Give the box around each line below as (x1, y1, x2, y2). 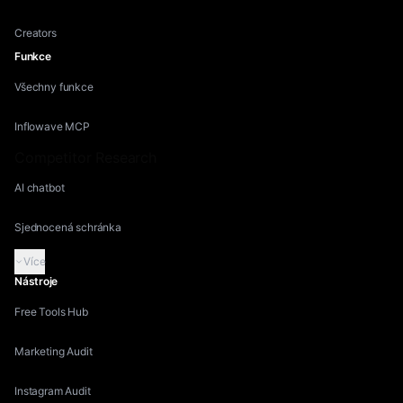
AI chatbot (14, 181, 65, 194)
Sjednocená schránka (14, 220, 121, 234)
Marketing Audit (14, 345, 93, 358)
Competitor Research (14, 148, 157, 166)
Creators (14, 26, 57, 40)
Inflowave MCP (14, 120, 90, 133)
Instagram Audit (14, 384, 91, 398)
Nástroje (14, 274, 58, 288)
